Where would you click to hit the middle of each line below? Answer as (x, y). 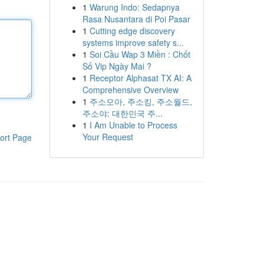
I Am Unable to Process (133, 125)
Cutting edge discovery (132, 31)
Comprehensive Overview (130, 90)
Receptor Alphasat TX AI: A (140, 78)
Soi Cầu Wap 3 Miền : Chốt (140, 54)
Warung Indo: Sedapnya (134, 7)
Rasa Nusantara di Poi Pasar (136, 19)
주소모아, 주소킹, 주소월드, (141, 101)
